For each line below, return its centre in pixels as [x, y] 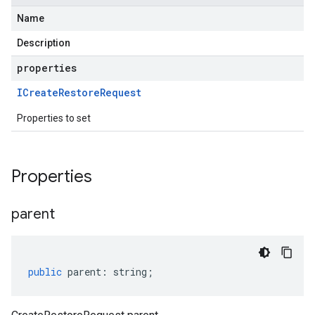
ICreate [38, 92]
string [130, 272]
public [45, 272]
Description [44, 43]
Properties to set [54, 118]
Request [121, 92]
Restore [79, 92]
